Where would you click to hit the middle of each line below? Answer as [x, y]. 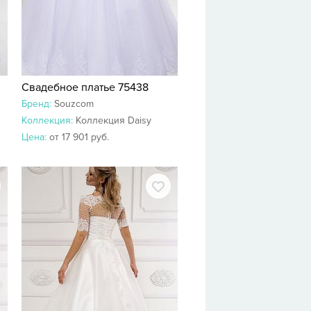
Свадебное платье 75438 [85, 87]
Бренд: [38, 104]
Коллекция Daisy [114, 120]
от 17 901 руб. [79, 137]
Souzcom [74, 104]
